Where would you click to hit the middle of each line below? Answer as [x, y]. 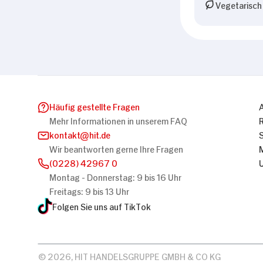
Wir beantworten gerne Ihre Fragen [116, 148]
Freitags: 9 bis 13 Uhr [89, 190]
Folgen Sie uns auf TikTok [102, 205]
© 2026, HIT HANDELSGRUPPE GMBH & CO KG [129, 255]
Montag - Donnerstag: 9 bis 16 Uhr [115, 176]
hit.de [100, 134]
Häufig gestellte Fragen [95, 106]
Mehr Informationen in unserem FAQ [118, 120]
